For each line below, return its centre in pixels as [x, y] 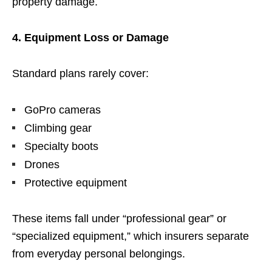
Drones [42, 164]
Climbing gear [58, 128]
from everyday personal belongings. [99, 253]
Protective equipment [76, 182]
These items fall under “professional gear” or [119, 218]
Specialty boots [61, 146]
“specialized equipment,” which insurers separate [131, 236]
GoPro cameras [63, 110]
